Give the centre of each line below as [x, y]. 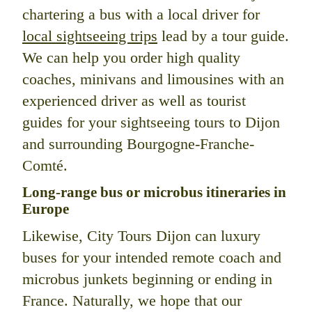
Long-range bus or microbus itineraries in [154, 192]
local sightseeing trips [90, 36]
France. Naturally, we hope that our [132, 300]
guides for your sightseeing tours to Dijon [151, 123]
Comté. [45, 166]
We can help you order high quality [131, 58]
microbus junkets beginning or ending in [147, 279]
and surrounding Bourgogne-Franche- [138, 144]
